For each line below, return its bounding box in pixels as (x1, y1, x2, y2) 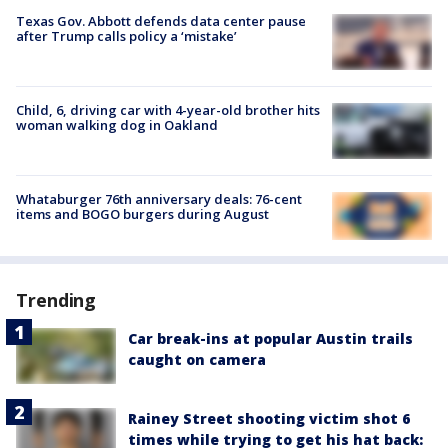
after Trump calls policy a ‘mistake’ (16, 26, 237, 45)
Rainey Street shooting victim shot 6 (128, 408, 410, 428)
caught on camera (128, 349, 266, 369)
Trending (16, 287, 97, 312)
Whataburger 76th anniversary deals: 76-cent (16, 190, 302, 209)
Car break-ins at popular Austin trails (128, 328, 413, 348)
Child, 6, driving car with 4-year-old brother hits (16, 100, 320, 119)
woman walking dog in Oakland (16, 115, 218, 134)
